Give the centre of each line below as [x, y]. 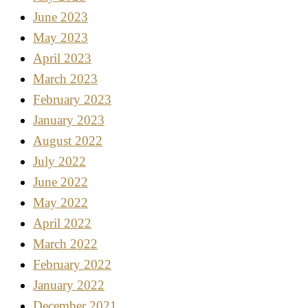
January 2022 [69, 285]
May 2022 [60, 203]
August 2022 [68, 141]
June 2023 [60, 17]
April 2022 [62, 223]
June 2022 [60, 182]
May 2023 [60, 38]
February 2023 [72, 100]
